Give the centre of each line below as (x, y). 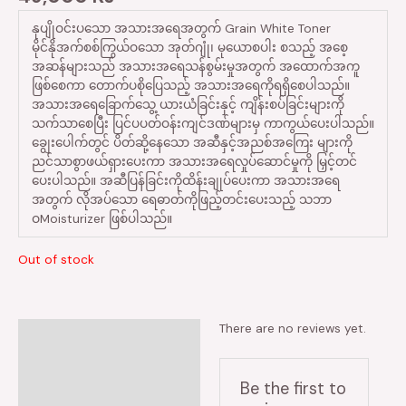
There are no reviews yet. (292, 328)
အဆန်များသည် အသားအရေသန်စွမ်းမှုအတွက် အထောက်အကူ (195, 67)
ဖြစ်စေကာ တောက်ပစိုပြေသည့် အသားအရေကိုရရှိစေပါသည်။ (190, 86)
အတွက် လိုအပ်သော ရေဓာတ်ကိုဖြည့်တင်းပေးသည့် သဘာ (181, 200)
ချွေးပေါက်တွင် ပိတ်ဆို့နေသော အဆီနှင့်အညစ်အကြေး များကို (192, 143)
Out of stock (56, 260)
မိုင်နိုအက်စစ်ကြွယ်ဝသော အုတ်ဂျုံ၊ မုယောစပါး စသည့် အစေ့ (189, 48)
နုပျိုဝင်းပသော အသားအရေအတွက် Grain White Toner (181, 29)
